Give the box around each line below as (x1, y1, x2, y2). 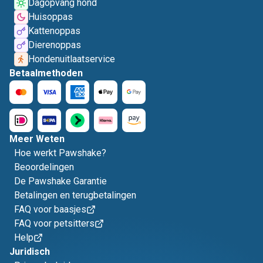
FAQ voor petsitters (14, 218, 95, 229)
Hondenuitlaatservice (28, 53, 115, 65)
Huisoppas (28, 11, 73, 22)
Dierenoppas (28, 39, 81, 50)
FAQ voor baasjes (14, 204, 86, 215)
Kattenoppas (28, 25, 80, 36)
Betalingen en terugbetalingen (14, 190, 136, 201)
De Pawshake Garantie (14, 176, 107, 187)
